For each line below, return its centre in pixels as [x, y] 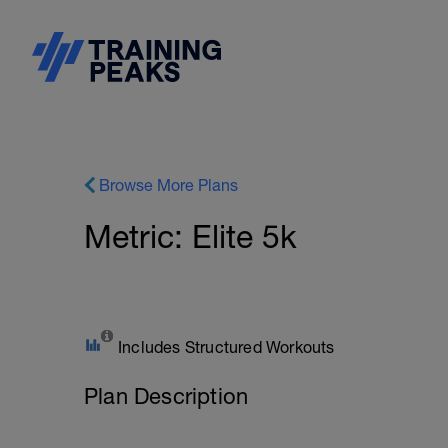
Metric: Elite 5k [190, 236]
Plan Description [166, 396]
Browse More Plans [168, 185]
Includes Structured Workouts [226, 347]
